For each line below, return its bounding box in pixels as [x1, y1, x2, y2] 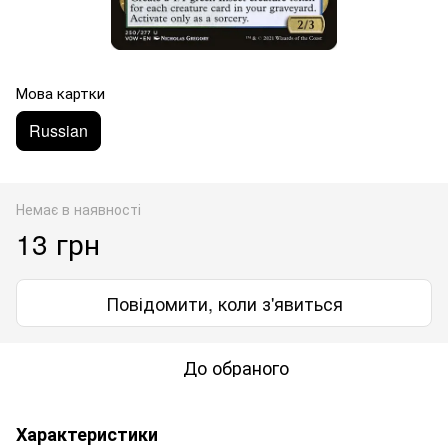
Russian [29, 118, 88, 142]
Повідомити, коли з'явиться [105, 289, 343, 316]
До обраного [183, 353, 289, 380]
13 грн [16, 222, 100, 263]
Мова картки [16, 81, 105, 103]
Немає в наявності [16, 198, 141, 219]
